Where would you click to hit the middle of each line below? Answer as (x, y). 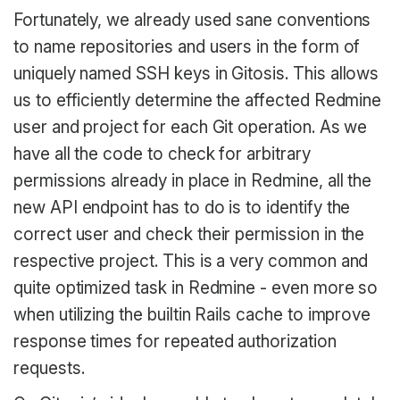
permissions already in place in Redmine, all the (193, 181)
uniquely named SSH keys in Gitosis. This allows (196, 74)
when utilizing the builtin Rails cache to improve (192, 315)
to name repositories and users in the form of (187, 47)
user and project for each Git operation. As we (191, 128)
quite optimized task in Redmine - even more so (196, 288)
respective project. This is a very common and (191, 262)
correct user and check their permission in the (189, 235)
